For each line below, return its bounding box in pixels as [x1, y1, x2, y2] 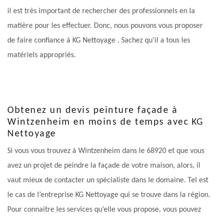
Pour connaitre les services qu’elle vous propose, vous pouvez [7, 206, 201, 214]
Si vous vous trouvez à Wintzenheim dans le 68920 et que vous [7, 147, 204, 155]
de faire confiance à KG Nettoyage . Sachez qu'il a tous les [7, 37, 190, 45]
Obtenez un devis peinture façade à [7, 106, 177, 116]
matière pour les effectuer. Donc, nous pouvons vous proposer [7, 22, 203, 30]
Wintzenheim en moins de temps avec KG [7, 117, 204, 128]
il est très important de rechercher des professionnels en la [7, 7, 195, 16]
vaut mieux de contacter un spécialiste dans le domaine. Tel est [7, 176, 208, 185]
